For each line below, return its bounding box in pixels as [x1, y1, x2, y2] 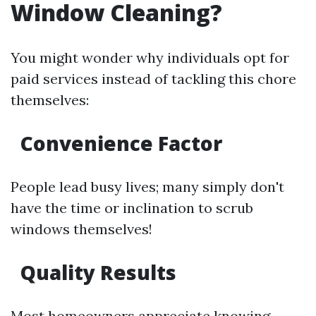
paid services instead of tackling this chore [11, 70, 296, 87]
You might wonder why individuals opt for [11, 49, 289, 66]
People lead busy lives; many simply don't [11, 178, 284, 195]
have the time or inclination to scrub [11, 199, 253, 217]
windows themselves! [11, 220, 152, 238]
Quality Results [16, 259, 176, 286]
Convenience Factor [16, 130, 222, 157]
